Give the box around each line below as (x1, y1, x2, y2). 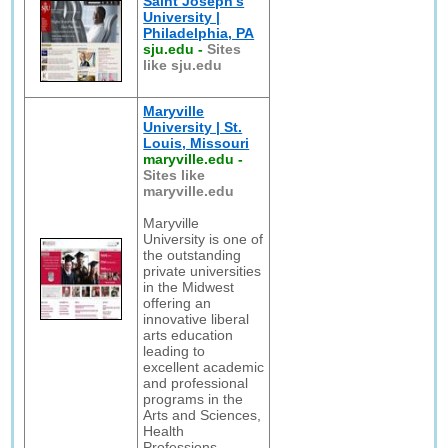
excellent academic (143, 359, 265, 375)
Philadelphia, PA (143, 25, 255, 41)
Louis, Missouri (143, 135, 250, 151)
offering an (143, 295, 212, 311)
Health (143, 423, 185, 439)
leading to (143, 343, 206, 359)
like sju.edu (143, 57, 223, 73)
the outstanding (143, 247, 242, 263)
